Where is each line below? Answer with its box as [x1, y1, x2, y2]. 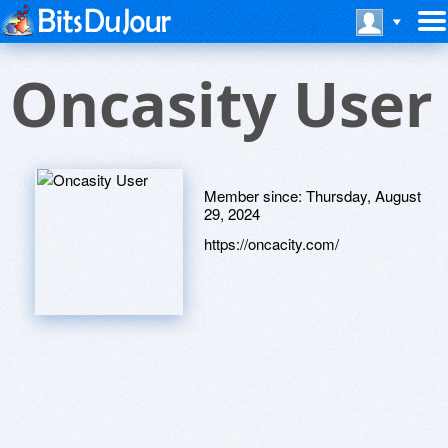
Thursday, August [306, 185, 421, 206]
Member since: [204, 185, 306, 206]
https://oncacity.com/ [204, 233, 339, 254]
